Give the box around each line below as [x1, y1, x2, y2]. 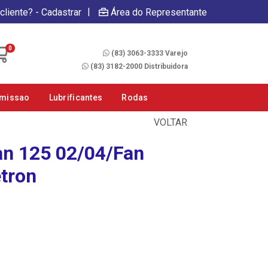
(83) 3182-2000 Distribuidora [90, 62, 188, 71]
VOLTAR [151, 117, 187, 128]
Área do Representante [111, 6, 207, 18]
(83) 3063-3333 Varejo [111, 48, 188, 57]
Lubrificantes [48, 93, 103, 102]
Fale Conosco [137, 35, 188, 45]
